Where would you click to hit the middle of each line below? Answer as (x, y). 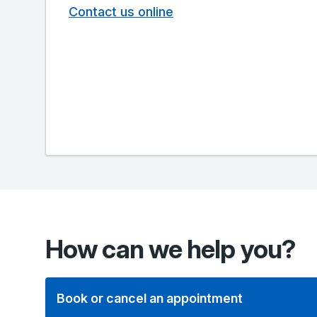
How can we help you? (173, 249)
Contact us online (121, 12)
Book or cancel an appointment (150, 298)
